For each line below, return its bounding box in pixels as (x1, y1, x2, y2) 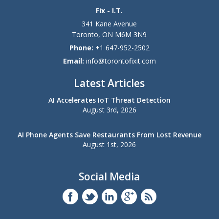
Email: (63, 56, 86, 66)
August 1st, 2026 (83, 140, 136, 150)
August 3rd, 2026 (82, 105, 136, 115)
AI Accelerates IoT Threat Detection (48, 95, 171, 105)
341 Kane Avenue (82, 19, 137, 29)
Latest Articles (74, 76, 145, 90)
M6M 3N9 (115, 30, 147, 40)
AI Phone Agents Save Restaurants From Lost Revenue (17, 130, 201, 140)
